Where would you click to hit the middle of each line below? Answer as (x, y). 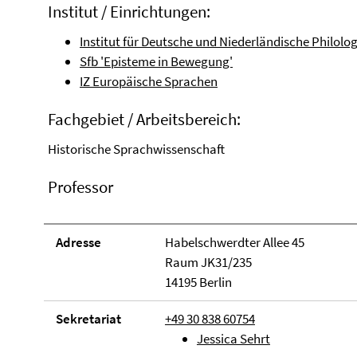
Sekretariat (88, 319)
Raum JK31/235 (208, 262)
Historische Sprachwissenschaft (136, 149)
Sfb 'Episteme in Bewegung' (156, 61)
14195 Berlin (198, 282)
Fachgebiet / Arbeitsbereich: (144, 119)
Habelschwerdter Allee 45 (234, 242)
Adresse (78, 242)
